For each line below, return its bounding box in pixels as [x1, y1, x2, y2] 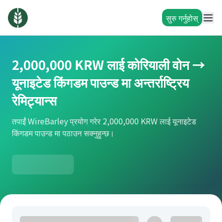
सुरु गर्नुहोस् [166, 11, 198, 24]
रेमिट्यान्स [12, 91, 56, 109]
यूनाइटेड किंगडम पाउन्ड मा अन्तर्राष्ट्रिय [12, 73, 189, 91]
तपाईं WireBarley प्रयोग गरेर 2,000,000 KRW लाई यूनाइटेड [12, 115, 196, 127]
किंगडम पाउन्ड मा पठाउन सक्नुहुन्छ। [12, 127, 114, 139]
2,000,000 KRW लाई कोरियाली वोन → [12, 55, 205, 73]
